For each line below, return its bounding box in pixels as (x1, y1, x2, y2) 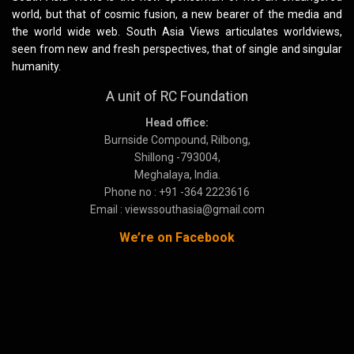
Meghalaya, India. (134, 168, 220, 181)
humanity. (12, 60, 61, 73)
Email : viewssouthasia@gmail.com (89, 202, 265, 216)
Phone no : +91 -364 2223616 (104, 185, 250, 198)
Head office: (145, 115, 209, 129)
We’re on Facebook (119, 229, 235, 245)
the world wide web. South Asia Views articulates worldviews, (12, 25, 342, 39)
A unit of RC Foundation (106, 88, 248, 105)
